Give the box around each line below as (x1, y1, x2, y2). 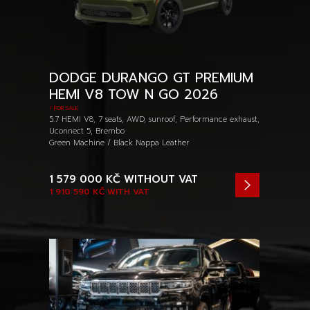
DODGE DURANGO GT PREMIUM (49, 68, 253, 89)
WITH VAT (104, 185, 149, 199)
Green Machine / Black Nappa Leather (49, 137, 190, 149)
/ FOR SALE (49, 104, 78, 113)
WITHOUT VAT (120, 172, 198, 188)
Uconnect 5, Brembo (49, 125, 125, 138)
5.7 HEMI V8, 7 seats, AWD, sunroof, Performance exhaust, (49, 113, 259, 126)
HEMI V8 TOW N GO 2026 (49, 84, 218, 105)
